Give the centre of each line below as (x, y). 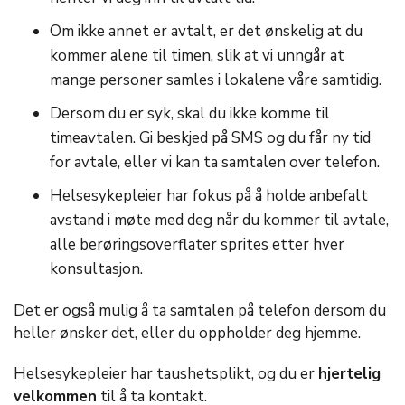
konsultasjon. (96, 269)
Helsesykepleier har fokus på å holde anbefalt (209, 196)
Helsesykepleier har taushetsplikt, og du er (166, 374)
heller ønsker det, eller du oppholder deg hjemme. (187, 333)
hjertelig (349, 374)
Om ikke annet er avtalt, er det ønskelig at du (206, 31)
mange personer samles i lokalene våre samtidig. (216, 80)
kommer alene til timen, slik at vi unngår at (197, 56)
